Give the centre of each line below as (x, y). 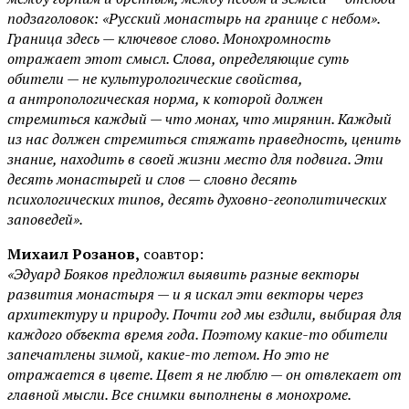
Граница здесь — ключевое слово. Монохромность (169, 39)
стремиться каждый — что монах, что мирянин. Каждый (199, 119)
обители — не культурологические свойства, (155, 79)
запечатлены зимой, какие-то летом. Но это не (168, 355)
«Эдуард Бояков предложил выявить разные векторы (184, 274)
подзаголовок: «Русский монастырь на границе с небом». (194, 19)
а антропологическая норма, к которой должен (165, 99)
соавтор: (172, 254)
